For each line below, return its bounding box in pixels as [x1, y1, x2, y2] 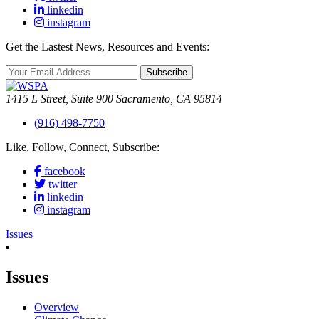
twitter [48, 178, 77, 190]
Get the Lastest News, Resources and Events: [6, 41, 209, 53]
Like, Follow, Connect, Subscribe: [6, 141, 159, 153]
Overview [34, 300, 79, 313]
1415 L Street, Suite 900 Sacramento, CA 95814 [6, 93, 222, 105]
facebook [44, 165, 85, 177]
